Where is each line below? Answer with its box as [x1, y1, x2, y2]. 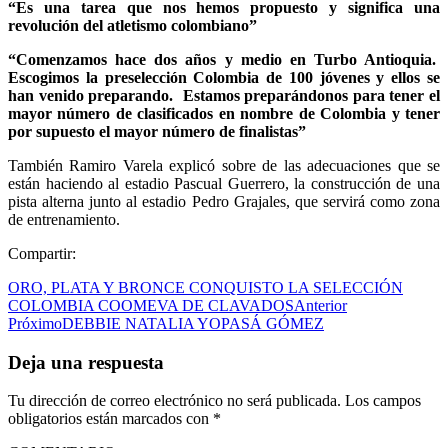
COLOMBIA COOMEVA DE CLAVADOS [8, 296, 294, 314]
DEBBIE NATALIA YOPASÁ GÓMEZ [62, 314, 324, 332]
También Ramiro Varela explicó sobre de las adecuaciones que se [8, 156, 440, 174]
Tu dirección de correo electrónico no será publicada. [8, 392, 341, 410]
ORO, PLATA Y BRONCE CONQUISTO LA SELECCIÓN [8, 278, 403, 296]
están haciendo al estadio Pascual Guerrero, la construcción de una [8, 174, 440, 192]
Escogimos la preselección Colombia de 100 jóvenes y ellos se [8, 68, 440, 86]
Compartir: [8, 244, 76, 262]
